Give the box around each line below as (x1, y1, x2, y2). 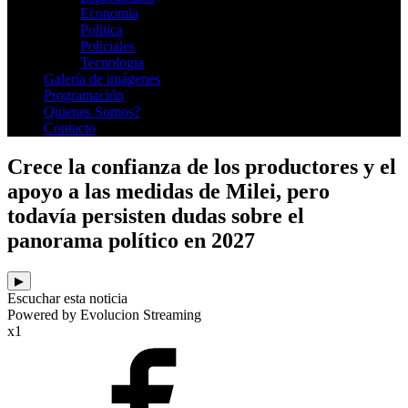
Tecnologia (80, 54, 144, 70)
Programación (44, 87, 124, 103)
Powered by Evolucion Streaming (7, 306, 201, 322)
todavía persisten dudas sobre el (7, 203, 304, 228)
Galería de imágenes (44, 70, 160, 87)
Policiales (80, 37, 135, 54)
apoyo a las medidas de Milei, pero (7, 178, 330, 203)
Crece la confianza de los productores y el (7, 154, 396, 178)
